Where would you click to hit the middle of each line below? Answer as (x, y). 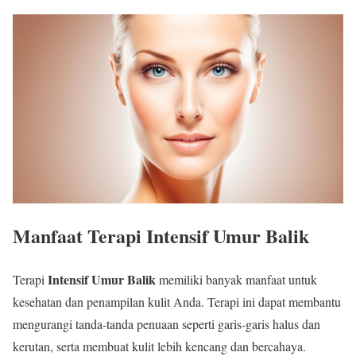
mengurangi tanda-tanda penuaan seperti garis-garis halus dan (166, 323)
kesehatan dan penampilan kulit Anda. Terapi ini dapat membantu (177, 301)
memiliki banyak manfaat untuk (236, 279)
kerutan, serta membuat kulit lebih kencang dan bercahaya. (159, 346)
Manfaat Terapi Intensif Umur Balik (161, 235)
